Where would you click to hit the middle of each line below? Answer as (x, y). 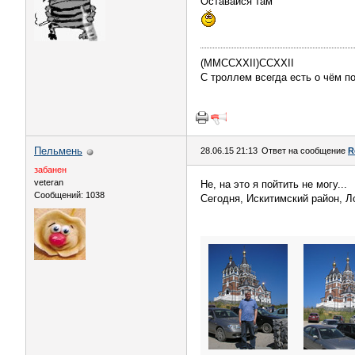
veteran (49, 182)
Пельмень (58, 151)
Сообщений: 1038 (69, 195)
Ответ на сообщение (305, 151)
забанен (50, 170)
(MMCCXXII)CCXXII (247, 63)
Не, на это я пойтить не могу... (274, 184)
